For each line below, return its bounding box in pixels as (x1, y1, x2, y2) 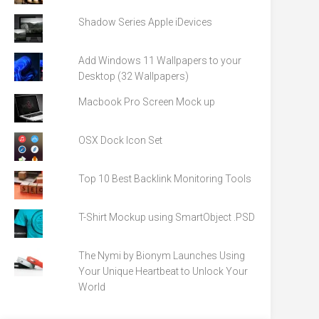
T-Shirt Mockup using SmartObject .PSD (78, 211, 256, 224)
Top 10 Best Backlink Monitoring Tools (78, 173, 252, 185)
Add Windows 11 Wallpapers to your (78, 55, 242, 67)
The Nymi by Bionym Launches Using (78, 250, 246, 262)
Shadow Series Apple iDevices (78, 16, 213, 28)
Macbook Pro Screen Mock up (78, 96, 216, 108)
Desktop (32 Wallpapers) (78, 70, 189, 83)
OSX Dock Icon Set (78, 135, 163, 147)
